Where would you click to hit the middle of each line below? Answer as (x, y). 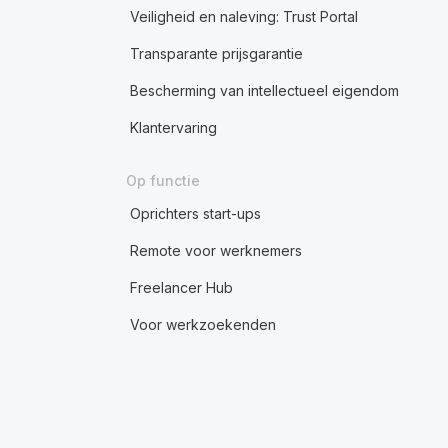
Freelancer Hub (181, 287)
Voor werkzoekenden (202, 324)
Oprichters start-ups (195, 213)
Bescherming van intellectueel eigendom (264, 90)
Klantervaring (173, 127)
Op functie (162, 180)
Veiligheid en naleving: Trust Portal (243, 16)
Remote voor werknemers (215, 250)
